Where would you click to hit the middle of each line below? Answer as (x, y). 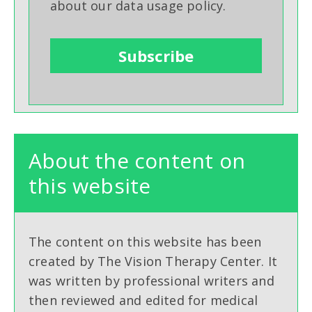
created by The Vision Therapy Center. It (153, 262)
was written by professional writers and (151, 281)
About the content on (137, 161)
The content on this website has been (145, 242)
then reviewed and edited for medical (143, 301)
